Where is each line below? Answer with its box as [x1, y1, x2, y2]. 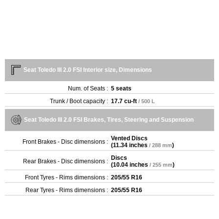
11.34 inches [113, 142, 148, 149]
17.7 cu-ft [111, 98, 137, 105]
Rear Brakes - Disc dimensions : [23, 158, 108, 165]
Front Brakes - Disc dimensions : [22, 138, 108, 145]
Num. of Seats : [68, 85, 108, 92]
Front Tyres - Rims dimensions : [25, 174, 108, 181]
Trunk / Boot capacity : [50, 98, 108, 105]
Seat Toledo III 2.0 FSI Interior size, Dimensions [23, 66, 152, 73]
